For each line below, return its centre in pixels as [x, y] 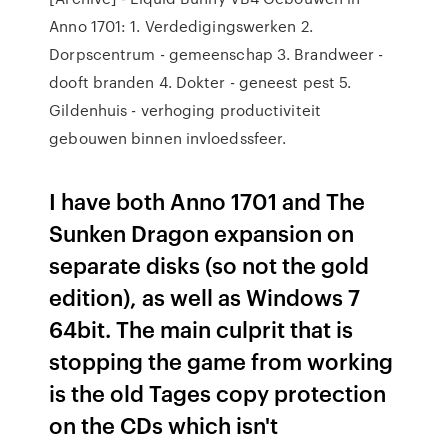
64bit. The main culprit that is [201, 328]
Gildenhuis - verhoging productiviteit [185, 110]
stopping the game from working [221, 360]
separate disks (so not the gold [209, 264]
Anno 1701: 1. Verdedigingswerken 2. [181, 26]
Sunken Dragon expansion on [202, 232]
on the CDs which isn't [164, 424]
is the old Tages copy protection [218, 392]
